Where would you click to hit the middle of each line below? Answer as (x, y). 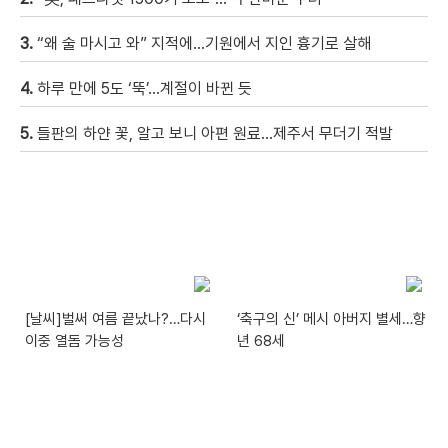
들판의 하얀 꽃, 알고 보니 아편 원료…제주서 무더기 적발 (215, 133)
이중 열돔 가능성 (74, 341)
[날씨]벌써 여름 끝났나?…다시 (115, 319)
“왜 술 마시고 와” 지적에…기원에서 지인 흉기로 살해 (204, 43)
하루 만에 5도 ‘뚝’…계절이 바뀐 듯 (144, 88)
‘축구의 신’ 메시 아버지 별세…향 (332, 319)
